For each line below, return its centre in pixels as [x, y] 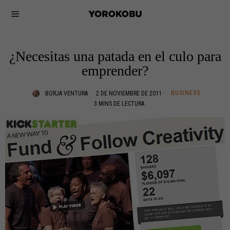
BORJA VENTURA [66, 93]
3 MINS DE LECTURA [118, 104]
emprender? [115, 71]
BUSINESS [186, 93]
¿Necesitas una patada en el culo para [115, 56]
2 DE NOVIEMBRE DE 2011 [128, 93]
